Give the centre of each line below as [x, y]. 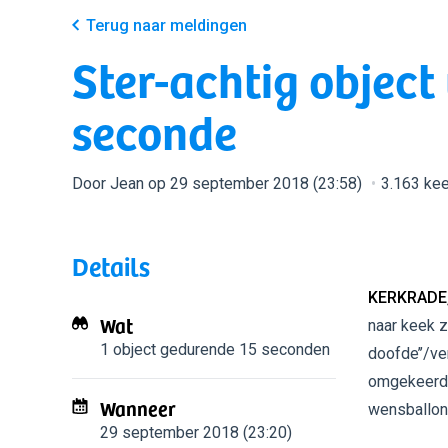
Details [111, 265]
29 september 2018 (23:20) [196, 432]
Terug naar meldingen [166, 25]
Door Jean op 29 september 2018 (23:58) [219, 183]
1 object [128, 349]
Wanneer [138, 408]
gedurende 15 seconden [243, 349]
